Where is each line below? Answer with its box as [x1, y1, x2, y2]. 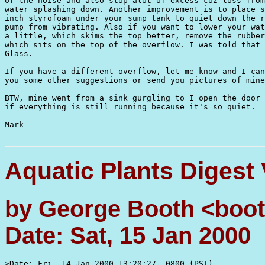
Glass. [5, 49, 33, 58]
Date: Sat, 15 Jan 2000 [5, 222, 251, 248]
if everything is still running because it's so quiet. [5, 102, 256, 111]
